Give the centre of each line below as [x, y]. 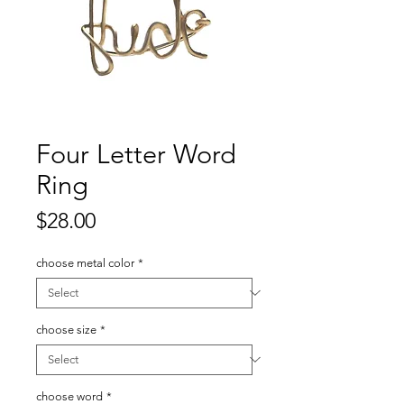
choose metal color [85, 262]
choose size [66, 329]
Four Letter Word [136, 153]
